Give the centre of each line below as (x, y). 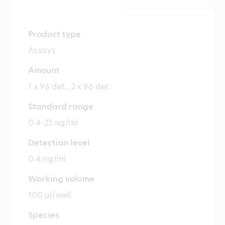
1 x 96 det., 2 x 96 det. (69, 87)
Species (44, 215)
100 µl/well (50, 195)
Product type (54, 35)
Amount (44, 71)
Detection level (59, 143)
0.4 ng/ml (47, 159)
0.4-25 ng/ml (53, 123)
